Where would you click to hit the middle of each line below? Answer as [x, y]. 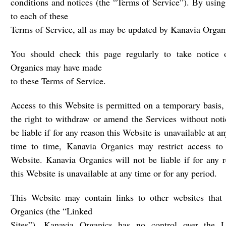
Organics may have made [56, 67]
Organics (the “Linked [51, 211]
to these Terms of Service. [58, 81]
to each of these [39, 16]
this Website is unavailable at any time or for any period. [114, 173]
